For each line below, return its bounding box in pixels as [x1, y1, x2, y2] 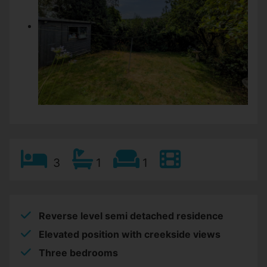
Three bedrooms [39, 247, 118, 259]
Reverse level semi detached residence [39, 210, 223, 222]
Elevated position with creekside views [39, 228, 221, 241]
